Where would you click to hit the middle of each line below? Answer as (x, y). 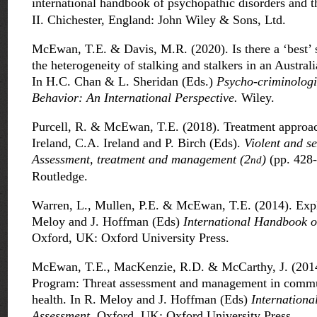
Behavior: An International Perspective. (135, 98)
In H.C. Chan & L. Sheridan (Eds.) (124, 82)
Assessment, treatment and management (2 (141, 160)
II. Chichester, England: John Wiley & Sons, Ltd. (159, 20)
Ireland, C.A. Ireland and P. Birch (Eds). (138, 143)
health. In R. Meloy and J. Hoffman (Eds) (142, 300)
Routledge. (60, 177)
